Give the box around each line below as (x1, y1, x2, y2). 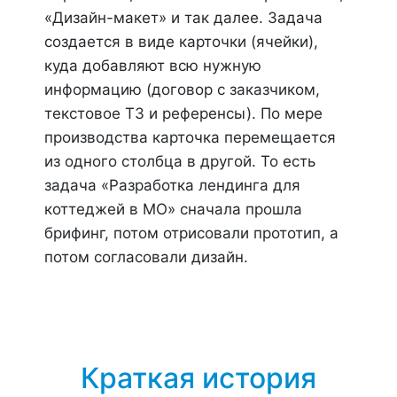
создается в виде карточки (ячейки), (44, 33, 318, 51)
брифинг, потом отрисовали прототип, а (44, 224, 339, 242)
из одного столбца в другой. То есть (44, 152, 315, 170)
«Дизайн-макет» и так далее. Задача (44, 9, 323, 27)
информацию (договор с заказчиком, (44, 81, 320, 98)
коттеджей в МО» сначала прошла (44, 200, 302, 218)
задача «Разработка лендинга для (44, 176, 300, 194)
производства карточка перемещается (44, 128, 336, 146)
